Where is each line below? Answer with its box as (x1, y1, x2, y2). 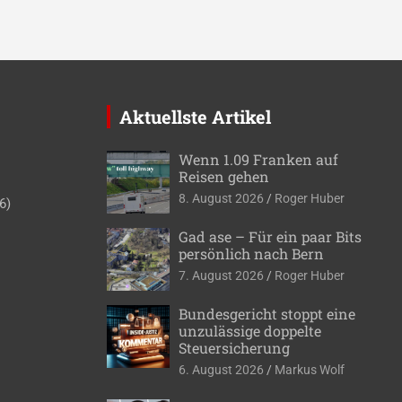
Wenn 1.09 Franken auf (178, 149, 338, 169)
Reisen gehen (178, 166, 269, 186)
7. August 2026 (178, 267, 264, 283)
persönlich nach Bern (178, 243, 324, 263)
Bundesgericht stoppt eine (178, 303, 355, 323)
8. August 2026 (178, 190, 264, 205)
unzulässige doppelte (178, 320, 321, 340)
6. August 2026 (178, 362, 264, 377)
